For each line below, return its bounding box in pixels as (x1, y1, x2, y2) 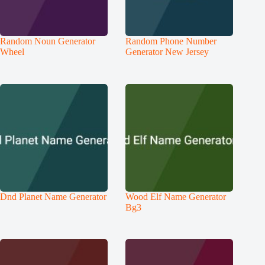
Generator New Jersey (125, 46, 209, 57)
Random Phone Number (125, 35, 217, 46)
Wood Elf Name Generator (125, 191, 227, 202)
